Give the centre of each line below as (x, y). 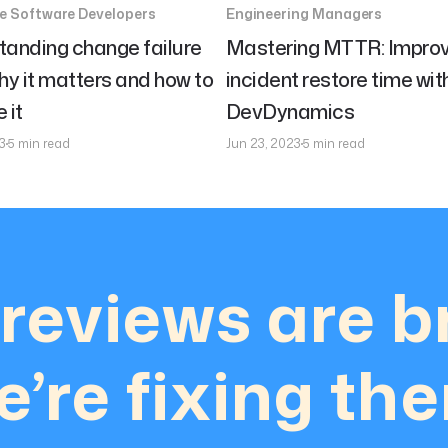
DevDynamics (290, 111)
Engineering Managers (304, 13)
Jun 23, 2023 (263, 143)
